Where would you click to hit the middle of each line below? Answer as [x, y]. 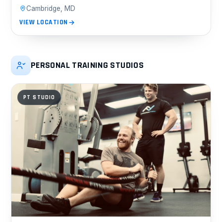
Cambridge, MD [51, 9]
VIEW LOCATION [44, 23]
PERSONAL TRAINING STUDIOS [87, 65]
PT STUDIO [39, 98]
